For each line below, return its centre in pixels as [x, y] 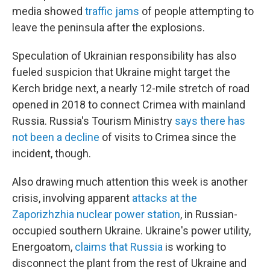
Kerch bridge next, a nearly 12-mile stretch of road [131, 89]
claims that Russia [119, 247]
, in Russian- [209, 215]
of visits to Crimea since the [168, 137]
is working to [194, 247]
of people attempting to [196, 11]
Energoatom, [43, 247]
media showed [49, 11]
